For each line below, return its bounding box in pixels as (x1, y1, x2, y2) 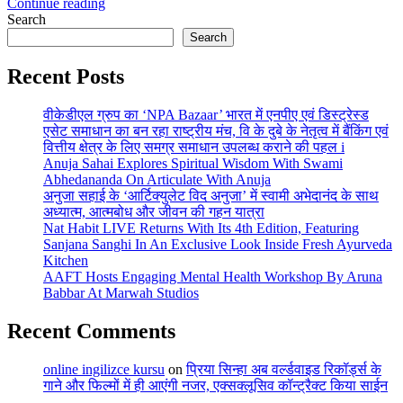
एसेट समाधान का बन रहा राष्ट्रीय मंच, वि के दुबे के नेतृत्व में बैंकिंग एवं (43, 123, 389, 139)
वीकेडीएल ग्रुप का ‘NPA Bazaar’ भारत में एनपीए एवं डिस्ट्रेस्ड (43, 107, 369, 123)
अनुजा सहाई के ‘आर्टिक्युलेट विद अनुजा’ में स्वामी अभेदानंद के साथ (43, 188, 379, 204)
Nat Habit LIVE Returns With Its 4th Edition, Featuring (43, 220, 359, 237)
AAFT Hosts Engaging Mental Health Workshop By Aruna (43, 269, 382, 285)
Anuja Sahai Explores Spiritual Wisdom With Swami (43, 156, 343, 172)
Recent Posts (7, 65, 124, 89)
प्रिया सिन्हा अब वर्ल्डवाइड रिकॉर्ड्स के (186, 361, 381, 377)
